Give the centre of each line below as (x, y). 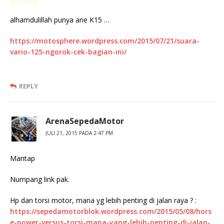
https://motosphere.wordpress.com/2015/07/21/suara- (105, 41)
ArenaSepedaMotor (85, 121)
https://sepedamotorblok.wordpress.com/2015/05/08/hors (111, 211)
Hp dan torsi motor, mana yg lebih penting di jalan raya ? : (103, 200)
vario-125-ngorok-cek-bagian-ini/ (68, 52)
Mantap (22, 158)
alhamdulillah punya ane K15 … (60, 20)
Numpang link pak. (40, 179)
